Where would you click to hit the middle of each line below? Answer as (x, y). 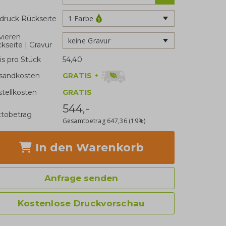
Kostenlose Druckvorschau (81, 203)
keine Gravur (89, 40)
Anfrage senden (81, 178)
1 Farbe (81, 18)
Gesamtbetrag (85, 121)
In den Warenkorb (88, 147)
